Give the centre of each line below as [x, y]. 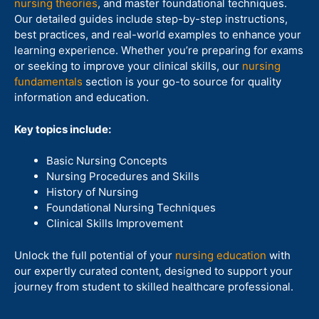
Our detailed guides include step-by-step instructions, [151, 19]
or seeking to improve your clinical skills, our [128, 66]
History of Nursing [92, 192]
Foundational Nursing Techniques [131, 208]
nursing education [221, 255]
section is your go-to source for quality [182, 82]
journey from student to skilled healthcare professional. [154, 286]
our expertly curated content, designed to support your [153, 271]
